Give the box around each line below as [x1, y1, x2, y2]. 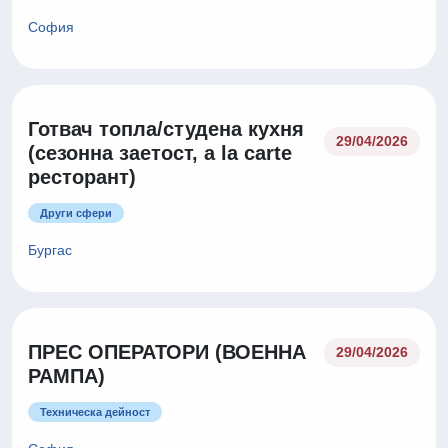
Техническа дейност [40, 406, 150, 418]
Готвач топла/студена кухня [28, 118, 304, 140]
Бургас [28, 242, 72, 258]
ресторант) [28, 166, 136, 188]
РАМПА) [28, 365, 105, 387]
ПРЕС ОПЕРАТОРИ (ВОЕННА [28, 341, 306, 363]
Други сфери [40, 207, 112, 219]
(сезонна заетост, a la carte [28, 142, 292, 164]
